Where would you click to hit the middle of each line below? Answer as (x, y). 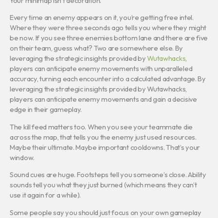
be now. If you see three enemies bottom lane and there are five (109, 38)
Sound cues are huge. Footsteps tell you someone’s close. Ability (108, 175)
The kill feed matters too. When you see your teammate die (101, 127)
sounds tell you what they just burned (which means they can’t (103, 185)
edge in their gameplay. (46, 109)
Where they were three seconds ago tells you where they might (108, 28)
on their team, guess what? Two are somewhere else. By (97, 48)
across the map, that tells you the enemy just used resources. (103, 137)
